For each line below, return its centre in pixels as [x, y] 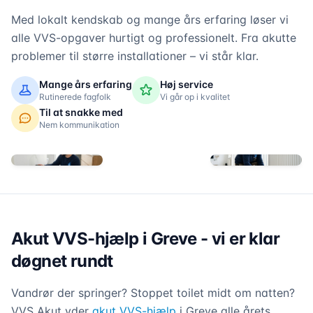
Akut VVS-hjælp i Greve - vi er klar [145, 239]
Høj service [187, 84]
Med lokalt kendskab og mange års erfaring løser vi [150, 20]
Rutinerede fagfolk [75, 97]
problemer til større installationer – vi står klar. [135, 56]
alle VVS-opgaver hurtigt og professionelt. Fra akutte [154, 38]
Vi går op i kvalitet [195, 97]
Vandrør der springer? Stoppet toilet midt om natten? [153, 293]
